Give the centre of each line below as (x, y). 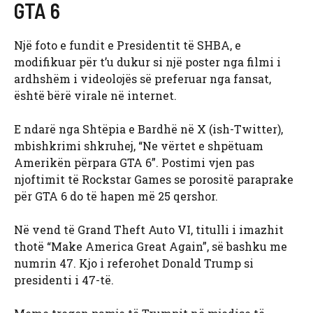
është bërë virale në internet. (95, 96)
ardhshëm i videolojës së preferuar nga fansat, (143, 79)
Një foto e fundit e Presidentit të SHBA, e (128, 45)
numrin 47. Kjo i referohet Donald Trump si (134, 263)
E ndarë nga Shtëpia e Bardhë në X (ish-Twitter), (148, 129)
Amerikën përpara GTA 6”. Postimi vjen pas (134, 163)
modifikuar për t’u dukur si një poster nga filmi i (147, 62)
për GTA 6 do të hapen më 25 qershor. (116, 196)
